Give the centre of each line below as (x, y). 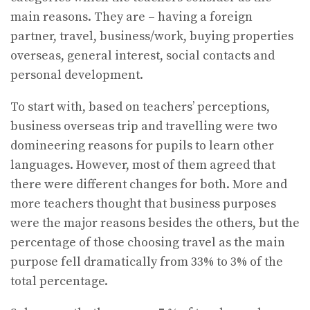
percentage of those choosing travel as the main (148, 242)
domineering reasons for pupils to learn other (142, 145)
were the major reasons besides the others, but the (155, 223)
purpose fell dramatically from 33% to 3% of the (147, 262)
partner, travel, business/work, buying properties (152, 36)
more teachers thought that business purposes (143, 203)
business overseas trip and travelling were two (144, 126)
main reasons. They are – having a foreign (131, 17)
